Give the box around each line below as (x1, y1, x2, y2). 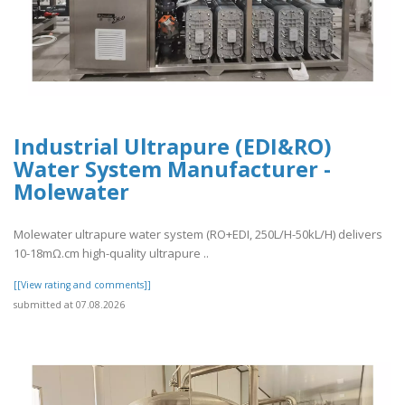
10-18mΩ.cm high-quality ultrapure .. (14, 244, 209, 261)
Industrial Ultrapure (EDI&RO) (14, 132, 331, 162)
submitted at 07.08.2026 (14, 297, 125, 311)
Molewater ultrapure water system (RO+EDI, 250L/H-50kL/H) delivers (14, 225, 382, 242)
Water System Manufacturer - (14, 155, 331, 184)
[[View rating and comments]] (14, 278, 151, 291)
